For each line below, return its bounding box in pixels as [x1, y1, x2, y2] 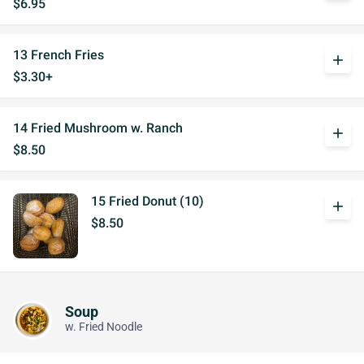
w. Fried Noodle [65, 319, 142, 334]
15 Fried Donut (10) [91, 193, 204, 209]
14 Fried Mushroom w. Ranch [13, 120, 183, 136]
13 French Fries [13, 47, 104, 63]
